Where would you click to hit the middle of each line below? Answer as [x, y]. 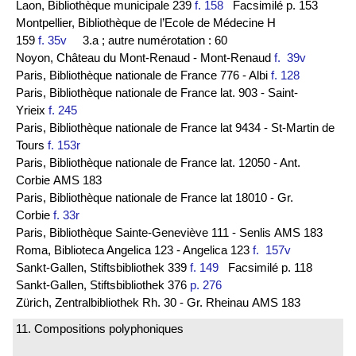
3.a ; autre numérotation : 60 [150, 40]
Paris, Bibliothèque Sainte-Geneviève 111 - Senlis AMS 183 [169, 232]
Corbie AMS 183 [59, 180]
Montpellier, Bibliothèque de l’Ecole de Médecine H [146, 22]
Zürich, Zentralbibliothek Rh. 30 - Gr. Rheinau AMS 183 [158, 302]
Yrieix [32, 110]
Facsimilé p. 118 [265, 267]
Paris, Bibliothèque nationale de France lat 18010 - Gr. [155, 197]
